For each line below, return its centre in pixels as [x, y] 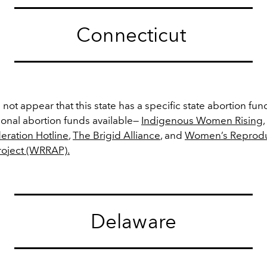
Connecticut [133, 35]
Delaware [133, 221]
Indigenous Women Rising [202, 120]
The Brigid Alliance [117, 135]
